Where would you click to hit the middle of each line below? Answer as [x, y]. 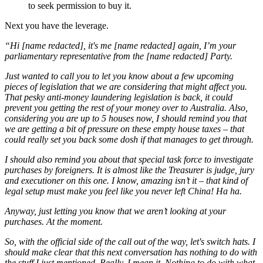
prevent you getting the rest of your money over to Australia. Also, [126, 108]
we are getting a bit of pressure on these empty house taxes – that [124, 129]
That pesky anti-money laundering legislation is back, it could [119, 97]
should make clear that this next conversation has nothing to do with [131, 252]
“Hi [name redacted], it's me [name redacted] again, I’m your [120, 46]
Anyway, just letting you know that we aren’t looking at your [115, 211]
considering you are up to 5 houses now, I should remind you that [126, 119]
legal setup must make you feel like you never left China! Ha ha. [123, 191]
